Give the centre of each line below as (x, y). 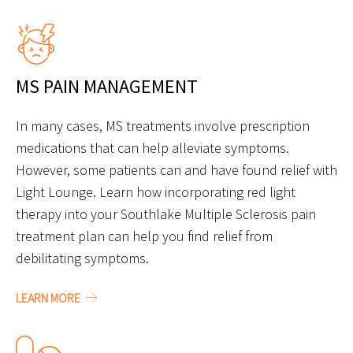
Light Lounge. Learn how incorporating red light (156, 192)
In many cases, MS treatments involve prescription (163, 126)
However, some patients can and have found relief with (176, 170)
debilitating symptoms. (82, 258)
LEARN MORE (49, 298)
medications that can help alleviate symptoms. (152, 148)
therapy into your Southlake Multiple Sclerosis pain (166, 214)
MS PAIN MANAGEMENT (107, 87)
